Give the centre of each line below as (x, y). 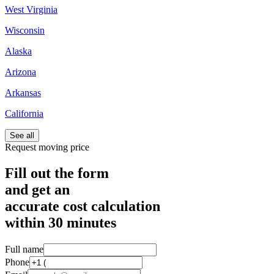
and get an (37, 189)
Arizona (20, 72)
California (24, 113)
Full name (24, 249)
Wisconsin (25, 30)
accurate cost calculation (83, 206)
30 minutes (82, 222)
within (27, 222)
